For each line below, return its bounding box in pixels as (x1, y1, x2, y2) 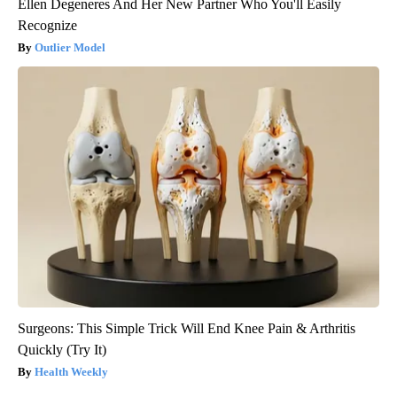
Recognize (18, 18, 77, 34)
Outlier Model (35, 41, 105, 55)
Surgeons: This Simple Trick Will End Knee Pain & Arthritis (18, 321, 355, 337)
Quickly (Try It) (18, 342, 106, 358)
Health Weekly (35, 365, 108, 379)
